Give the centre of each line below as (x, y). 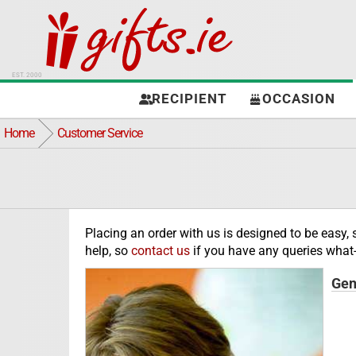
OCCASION (298, 99)
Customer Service (100, 133)
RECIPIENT (189, 99)
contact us (161, 251)
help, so (108, 251)
